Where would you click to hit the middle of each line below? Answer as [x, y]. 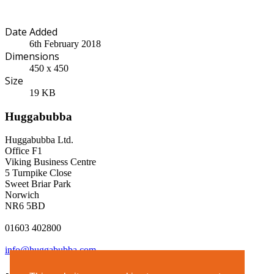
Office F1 [24, 151]
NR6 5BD [25, 206]
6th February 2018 [65, 43]
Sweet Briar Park [38, 184]
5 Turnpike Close [38, 173]
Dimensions [32, 56]
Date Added [31, 31]
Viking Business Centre [50, 162]
